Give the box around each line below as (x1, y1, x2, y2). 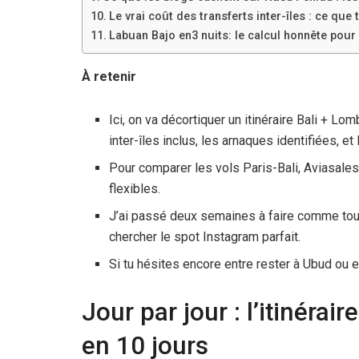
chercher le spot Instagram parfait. (109, 228, 301, 244)
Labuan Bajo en (108, 28, 192, 42)
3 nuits (191, 28, 228, 42)
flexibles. (109, 180, 161, 196)
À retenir (82, 68, 136, 84)
